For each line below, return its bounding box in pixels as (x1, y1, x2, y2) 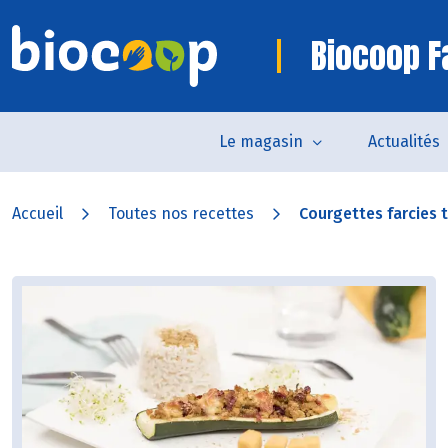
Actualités (367, 132, 440, 151)
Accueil (12, 204, 63, 223)
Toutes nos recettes (108, 204, 254, 223)
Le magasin (218, 132, 303, 151)
